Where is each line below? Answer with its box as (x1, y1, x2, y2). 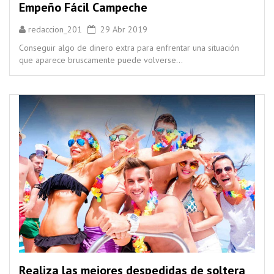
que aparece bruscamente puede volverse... (19, 54, 183, 65)
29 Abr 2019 (95, 23, 147, 35)
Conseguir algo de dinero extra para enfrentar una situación (19, 42, 239, 53)
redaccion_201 (28, 23, 82, 35)
